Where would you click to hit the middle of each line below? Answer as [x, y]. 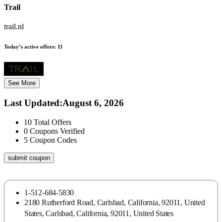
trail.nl [14, 26]
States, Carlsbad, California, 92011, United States [99, 213]
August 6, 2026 [93, 103]
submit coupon [29, 158]
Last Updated [32, 103]
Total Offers [53, 122]
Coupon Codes [53, 140]
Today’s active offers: [30, 46]
